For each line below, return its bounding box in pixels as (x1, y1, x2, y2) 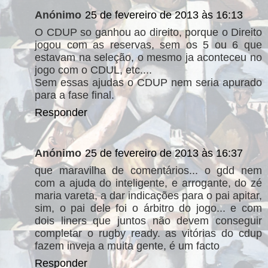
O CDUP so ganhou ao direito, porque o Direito (35, 26, 262, 38)
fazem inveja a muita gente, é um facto (35, 239, 220, 252)
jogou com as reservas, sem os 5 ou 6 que (35, 39, 262, 51)
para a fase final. (35, 89, 114, 101)
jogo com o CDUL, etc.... (35, 64, 152, 76)
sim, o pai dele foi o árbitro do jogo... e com (35, 202, 262, 214)
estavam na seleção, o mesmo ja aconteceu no (35, 51, 262, 63)
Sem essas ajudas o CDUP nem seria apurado (35, 77, 262, 89)
